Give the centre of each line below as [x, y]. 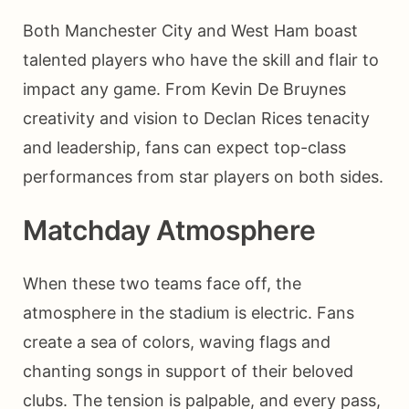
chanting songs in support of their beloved [188, 371]
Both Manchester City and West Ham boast [190, 30]
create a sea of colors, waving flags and [177, 341]
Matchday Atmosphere [169, 230]
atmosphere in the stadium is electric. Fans [189, 312]
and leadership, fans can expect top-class [184, 147]
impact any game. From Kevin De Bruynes [184, 89]
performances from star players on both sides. [203, 176]
